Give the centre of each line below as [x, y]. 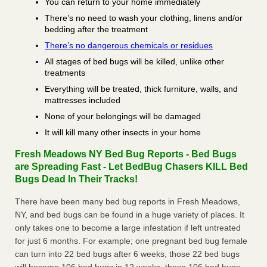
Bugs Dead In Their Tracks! [76, 179]
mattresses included [83, 100]
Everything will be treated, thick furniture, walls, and [141, 89]
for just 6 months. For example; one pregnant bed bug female [131, 241]
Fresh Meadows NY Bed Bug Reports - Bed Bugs [126, 154]
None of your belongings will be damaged [123, 117]
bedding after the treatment [96, 30]
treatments [65, 73]
